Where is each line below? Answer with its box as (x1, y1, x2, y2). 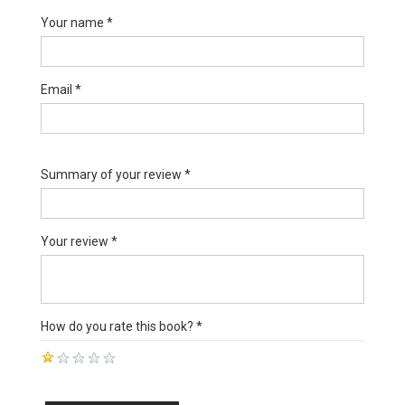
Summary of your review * (41, 167, 191, 183)
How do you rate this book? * (41, 319, 202, 334)
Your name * (41, 15, 113, 31)
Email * (41, 82, 81, 98)
